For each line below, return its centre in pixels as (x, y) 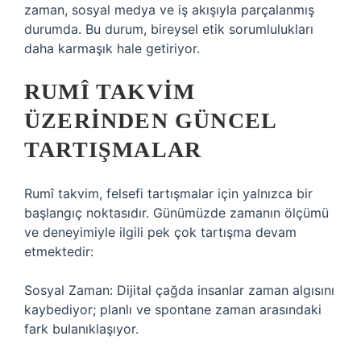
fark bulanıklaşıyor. (81, 329)
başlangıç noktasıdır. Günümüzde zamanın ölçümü (176, 213)
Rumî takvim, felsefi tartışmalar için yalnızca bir (168, 193)
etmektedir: (59, 251)
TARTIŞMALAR (113, 149)
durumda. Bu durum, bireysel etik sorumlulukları (169, 29)
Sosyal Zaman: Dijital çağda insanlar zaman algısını (179, 290)
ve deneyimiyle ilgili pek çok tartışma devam (160, 232)
